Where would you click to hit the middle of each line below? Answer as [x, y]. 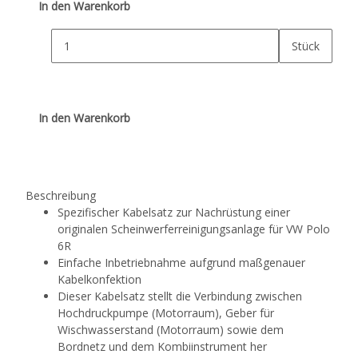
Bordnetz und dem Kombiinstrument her [162, 346]
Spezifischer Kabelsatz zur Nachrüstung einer [174, 212]
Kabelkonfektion [99, 279]
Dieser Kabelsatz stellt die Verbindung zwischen [180, 296]
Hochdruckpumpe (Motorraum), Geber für [166, 313]
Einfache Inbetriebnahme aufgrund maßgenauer [181, 263]
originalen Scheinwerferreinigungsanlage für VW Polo [194, 229]
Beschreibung [61, 195]
